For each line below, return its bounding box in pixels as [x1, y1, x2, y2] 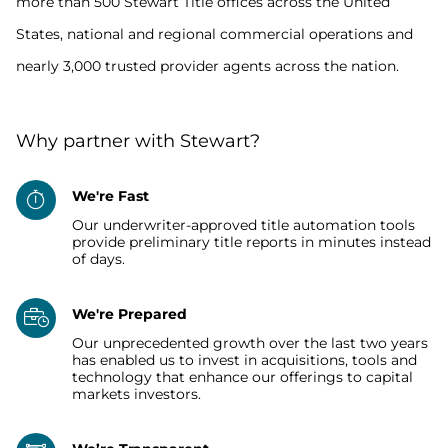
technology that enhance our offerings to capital [72, 367, 413, 386]
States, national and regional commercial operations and [16, 25, 413, 43]
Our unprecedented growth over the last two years [72, 333, 428, 352]
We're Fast [72, 187, 149, 205]
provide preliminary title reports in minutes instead [72, 232, 431, 251]
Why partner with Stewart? [16, 130, 260, 152]
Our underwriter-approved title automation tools [72, 215, 415, 234]
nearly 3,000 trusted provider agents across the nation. [16, 57, 399, 75]
